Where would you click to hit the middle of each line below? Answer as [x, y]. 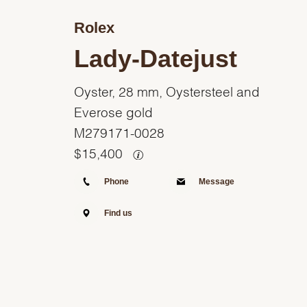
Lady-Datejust [155, 58]
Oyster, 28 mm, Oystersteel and [167, 90]
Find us [118, 213]
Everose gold [113, 111]
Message [216, 181]
